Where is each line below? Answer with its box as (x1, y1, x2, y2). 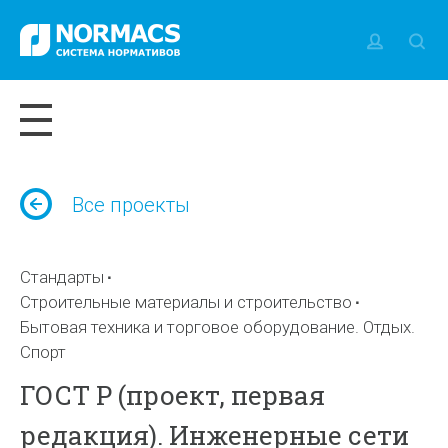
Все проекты (72, 193, 191, 217)
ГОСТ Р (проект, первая (20, 378, 326, 412)
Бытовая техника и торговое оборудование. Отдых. (20, 317, 416, 337)
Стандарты (20, 267, 105, 287)
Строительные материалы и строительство (20, 292, 353, 312)
